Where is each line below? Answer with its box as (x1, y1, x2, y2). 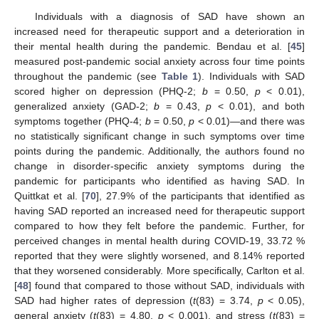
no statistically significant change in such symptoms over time (14, 130, 305, 142)
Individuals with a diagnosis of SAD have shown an (34, 11, 305, 23)
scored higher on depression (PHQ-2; (14, 85, 202, 98)
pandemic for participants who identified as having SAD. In (14, 175, 305, 187)
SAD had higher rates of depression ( (14, 295, 194, 307)
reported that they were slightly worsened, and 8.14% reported (14, 250, 305, 262)
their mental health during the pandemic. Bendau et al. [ (14, 41, 291, 53)
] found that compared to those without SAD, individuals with (28, 280, 305, 292)
